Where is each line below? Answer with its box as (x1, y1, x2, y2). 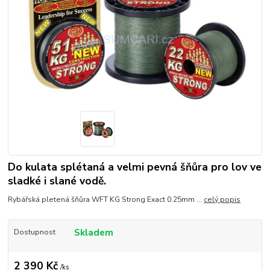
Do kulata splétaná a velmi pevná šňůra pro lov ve (8, 160, 262, 175)
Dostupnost (13, 227, 55, 237)
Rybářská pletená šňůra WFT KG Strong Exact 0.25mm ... (8, 195, 204, 205)
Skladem (74, 226, 113, 239)
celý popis (204, 195, 241, 205)
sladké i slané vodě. (8, 174, 107, 189)
